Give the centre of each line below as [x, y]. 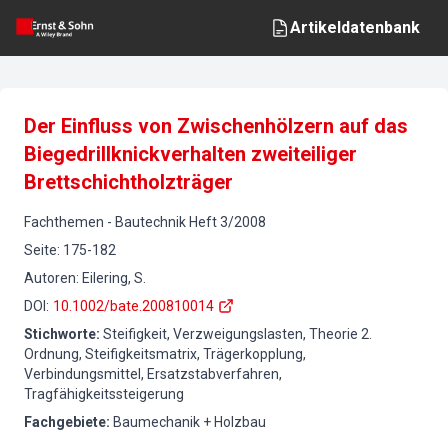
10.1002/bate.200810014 [133, 306]
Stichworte [60, 334]
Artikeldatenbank [355, 27]
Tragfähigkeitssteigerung [104, 394]
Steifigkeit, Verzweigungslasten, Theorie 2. [237, 334]
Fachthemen [64, 222]
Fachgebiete [65, 422]
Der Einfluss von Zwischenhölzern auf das [216, 126]
